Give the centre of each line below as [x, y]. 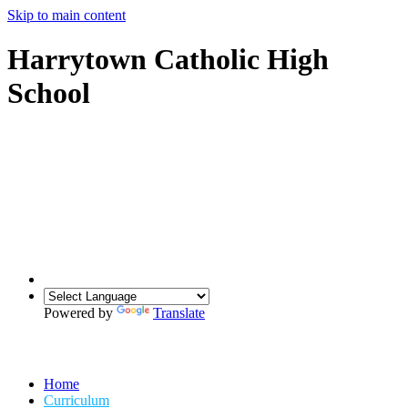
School [49, 93]
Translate [179, 312]
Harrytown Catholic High [168, 60]
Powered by [80, 312]
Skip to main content [66, 15]
